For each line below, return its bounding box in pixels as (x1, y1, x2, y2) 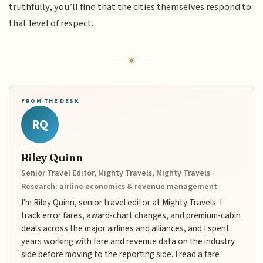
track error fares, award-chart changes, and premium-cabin (21, 208, 241, 222)
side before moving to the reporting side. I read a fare (21, 247, 220, 261)
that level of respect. (9, 16, 94, 31)
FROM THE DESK (21, 96, 80, 106)
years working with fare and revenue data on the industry (21, 234, 235, 248)
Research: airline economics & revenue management (21, 180, 218, 193)
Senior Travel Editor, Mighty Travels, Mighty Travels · (21, 167, 215, 179)
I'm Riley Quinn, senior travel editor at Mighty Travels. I (21, 195, 222, 209)
